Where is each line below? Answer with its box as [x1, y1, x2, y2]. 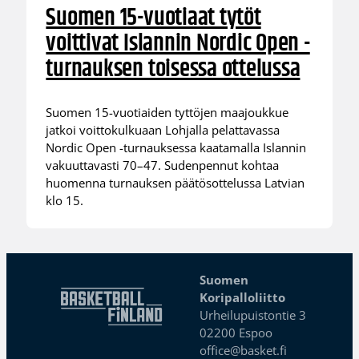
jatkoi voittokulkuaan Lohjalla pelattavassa [46, 121, 280, 138]
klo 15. [46, 192, 84, 208]
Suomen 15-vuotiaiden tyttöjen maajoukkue [46, 103, 289, 120]
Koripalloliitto [200, 289, 286, 306]
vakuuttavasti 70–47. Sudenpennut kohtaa [46, 156, 280, 173]
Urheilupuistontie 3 [200, 307, 307, 324]
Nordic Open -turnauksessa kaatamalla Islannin [46, 139, 307, 155]
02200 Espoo [200, 325, 273, 341]
